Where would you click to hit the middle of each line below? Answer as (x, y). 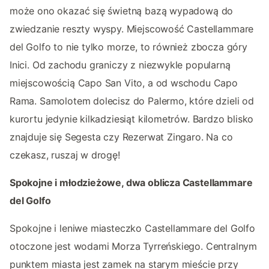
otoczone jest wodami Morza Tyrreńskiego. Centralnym (134, 246)
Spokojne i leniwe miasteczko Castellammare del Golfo (132, 228)
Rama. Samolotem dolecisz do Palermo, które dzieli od (132, 101)
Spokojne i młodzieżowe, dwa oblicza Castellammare (131, 183)
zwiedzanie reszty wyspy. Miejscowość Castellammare (132, 29)
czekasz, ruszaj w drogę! (65, 155)
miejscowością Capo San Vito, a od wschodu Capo (124, 83)
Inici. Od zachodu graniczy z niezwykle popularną (120, 65)
